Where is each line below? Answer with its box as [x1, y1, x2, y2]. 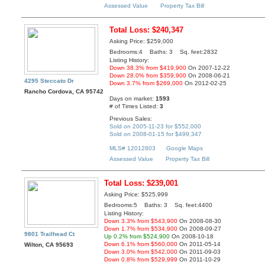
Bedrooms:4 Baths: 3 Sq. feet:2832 [109, 49, 218, 56]
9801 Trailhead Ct [24, 231, 75, 238]
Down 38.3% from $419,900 [109, 64, 187, 72]
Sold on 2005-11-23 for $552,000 [109, 122, 202, 130]
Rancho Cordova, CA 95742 [24, 88, 104, 95]
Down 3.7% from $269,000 [109, 80, 183, 87]
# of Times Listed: [109, 103, 160, 110]
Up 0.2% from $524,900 [104, 233, 170, 240]
